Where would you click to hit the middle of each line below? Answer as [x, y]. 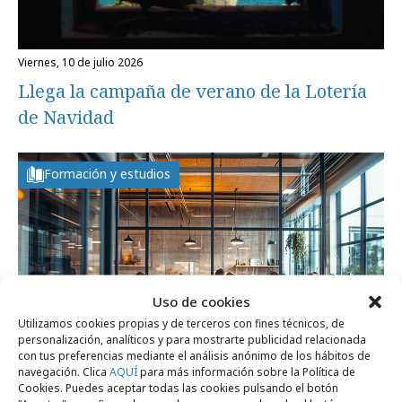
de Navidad [66, 117]
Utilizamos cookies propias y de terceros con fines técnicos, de [181, 323]
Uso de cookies [201, 301]
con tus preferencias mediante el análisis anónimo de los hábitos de [194, 355]
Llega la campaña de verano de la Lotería [192, 91]
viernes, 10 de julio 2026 [83, 62]
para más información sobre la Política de [246, 371]
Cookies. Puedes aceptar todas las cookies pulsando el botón [178, 387]
